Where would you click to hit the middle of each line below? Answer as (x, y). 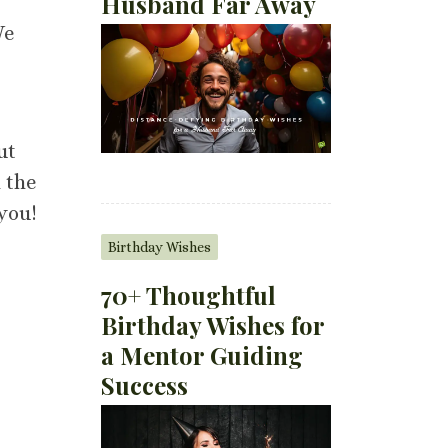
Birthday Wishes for (213, 325)
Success (145, 385)
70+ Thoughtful (189, 295)
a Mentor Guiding (202, 355)
